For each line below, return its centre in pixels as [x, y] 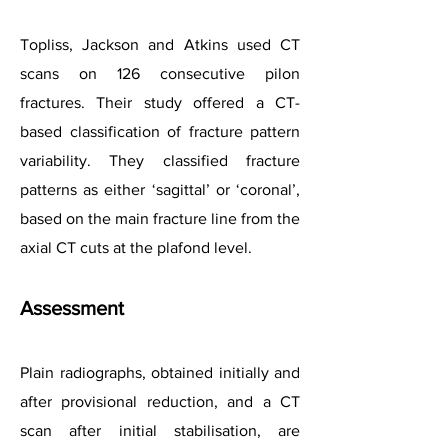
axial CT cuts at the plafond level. [136, 247]
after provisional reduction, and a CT [160, 401]
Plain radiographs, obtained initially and [160, 372]
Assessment [72, 308]
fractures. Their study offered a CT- [160, 102]
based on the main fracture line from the [160, 218]
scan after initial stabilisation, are [160, 430]
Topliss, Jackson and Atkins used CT [160, 44]
